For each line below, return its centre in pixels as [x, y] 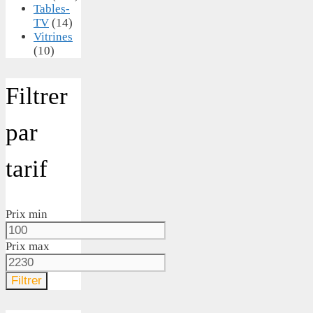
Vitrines [53, 36]
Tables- [52, 8]
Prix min [27, 214]
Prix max [28, 246]
